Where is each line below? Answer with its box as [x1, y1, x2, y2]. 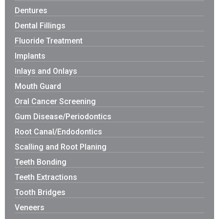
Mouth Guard [15, 82, 61, 91]
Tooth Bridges [15, 188, 66, 197]
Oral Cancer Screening [15, 97, 96, 107]
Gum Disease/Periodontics [15, 112, 111, 122]
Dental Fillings [15, 21, 66, 31]
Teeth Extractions [15, 173, 77, 182]
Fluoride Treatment [15, 36, 83, 46]
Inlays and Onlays [15, 66, 77, 76]
